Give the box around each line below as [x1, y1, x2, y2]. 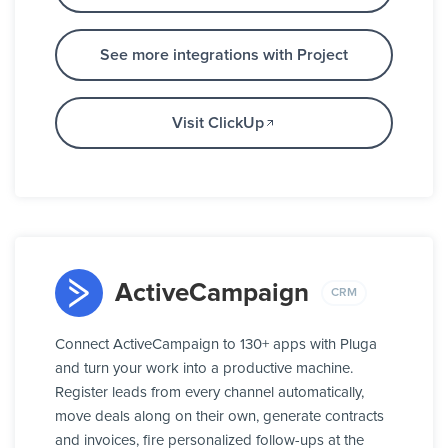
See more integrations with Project [100, 47, 348, 64]
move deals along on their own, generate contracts [55, 409, 384, 425]
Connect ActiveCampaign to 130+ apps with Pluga [55, 337, 377, 353]
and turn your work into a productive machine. [55, 361, 353, 377]
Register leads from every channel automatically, [55, 385, 364, 401]
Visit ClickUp [172, 115, 264, 132]
